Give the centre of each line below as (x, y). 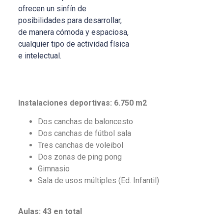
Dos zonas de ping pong (80, 157)
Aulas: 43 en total (50, 211)
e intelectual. (40, 55)
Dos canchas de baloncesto (85, 122)
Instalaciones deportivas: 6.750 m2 (82, 103)
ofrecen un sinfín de (52, 8)
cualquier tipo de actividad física (73, 44)
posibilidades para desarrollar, (70, 20)
